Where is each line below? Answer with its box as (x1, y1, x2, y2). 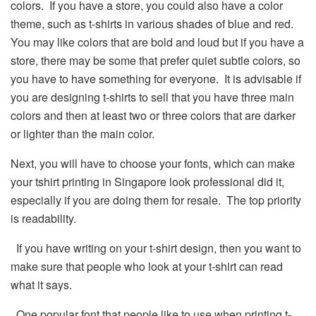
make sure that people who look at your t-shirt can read (11, 257, 283, 274)
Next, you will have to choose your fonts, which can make (11, 154, 295, 171)
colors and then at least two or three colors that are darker (11, 107, 296, 123)
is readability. (11, 209, 76, 226)
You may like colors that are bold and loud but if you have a (11, 33, 304, 50)
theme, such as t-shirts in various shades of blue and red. (11, 15, 296, 32)
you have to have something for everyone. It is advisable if (11, 70, 301, 87)
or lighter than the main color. (11, 125, 154, 142)
